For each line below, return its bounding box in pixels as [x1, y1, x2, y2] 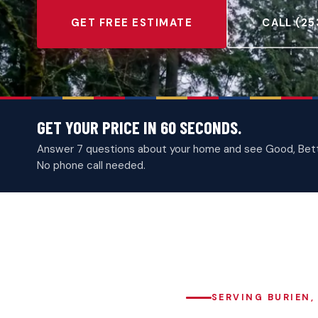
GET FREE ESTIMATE [71, 16, 193, 30]
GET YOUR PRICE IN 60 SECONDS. [37, 116, 241, 138]
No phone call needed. [37, 158, 146, 172]
